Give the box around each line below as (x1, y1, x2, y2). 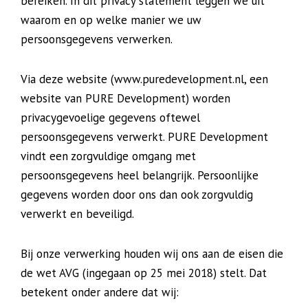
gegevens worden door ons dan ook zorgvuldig (21, 187, 253, 202)
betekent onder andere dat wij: (21, 285, 179, 300)
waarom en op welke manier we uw (21, 12, 201, 27)
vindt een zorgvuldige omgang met (21, 148, 196, 164)
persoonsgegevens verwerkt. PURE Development (21, 129, 268, 144)
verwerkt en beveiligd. (21, 206, 134, 221)
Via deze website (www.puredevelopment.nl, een (21, 71, 268, 87)
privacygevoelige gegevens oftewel (21, 110, 200, 125)
